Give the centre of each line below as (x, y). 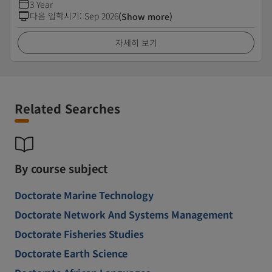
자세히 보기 (136, 42)
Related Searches (67, 108)
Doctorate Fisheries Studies (79, 234)
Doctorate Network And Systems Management (124, 214)
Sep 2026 (101, 16)
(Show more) (145, 16)
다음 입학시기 (55, 16)
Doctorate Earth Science (71, 253)
